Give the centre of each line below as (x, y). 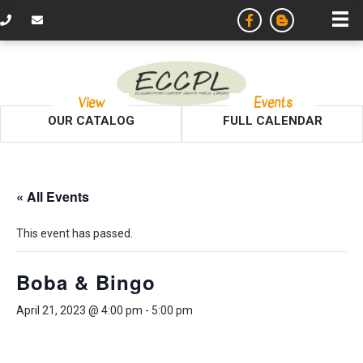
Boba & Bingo (86, 282)
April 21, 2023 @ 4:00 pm (79, 311)
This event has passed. (75, 234)
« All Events (53, 197)
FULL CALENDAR (272, 121)
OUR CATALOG (91, 121)
